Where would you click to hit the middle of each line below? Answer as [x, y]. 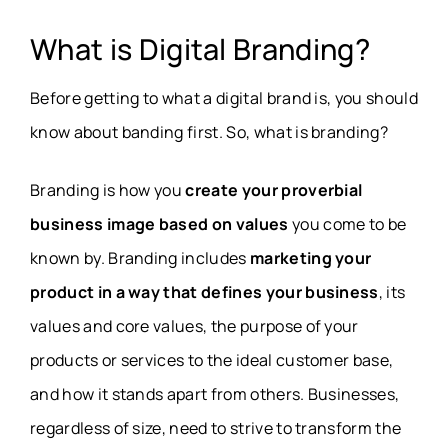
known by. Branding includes [140, 258]
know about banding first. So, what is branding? [209, 132]
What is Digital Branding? [200, 49]
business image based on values [159, 224]
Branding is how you [108, 190]
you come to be [347, 224]
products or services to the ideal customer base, [212, 360]
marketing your [310, 258]
